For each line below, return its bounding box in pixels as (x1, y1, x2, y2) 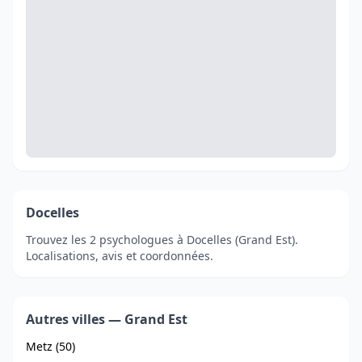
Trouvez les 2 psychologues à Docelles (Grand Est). (26, 232, 298, 247)
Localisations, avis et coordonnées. (26, 248, 213, 263)
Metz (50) (26, 339, 75, 354)
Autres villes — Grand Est (26, 310, 187, 328)
